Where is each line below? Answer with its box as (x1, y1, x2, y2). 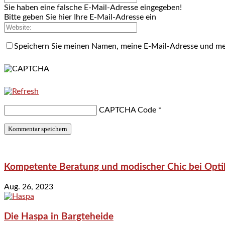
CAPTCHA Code (99, 105, 156, 114)
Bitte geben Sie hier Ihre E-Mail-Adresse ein (4, 13, 156, 21)
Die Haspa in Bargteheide (4, 211, 114, 221)
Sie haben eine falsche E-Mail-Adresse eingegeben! (4, 3, 182, 12)
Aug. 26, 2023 (4, 183, 53, 191)
